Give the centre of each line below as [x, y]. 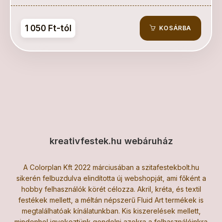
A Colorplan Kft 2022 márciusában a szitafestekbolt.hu [111, 167]
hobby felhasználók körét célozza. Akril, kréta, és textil [111, 189]
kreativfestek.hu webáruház [111, 141]
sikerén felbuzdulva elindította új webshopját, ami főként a [111, 178]
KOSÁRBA [174, 28]
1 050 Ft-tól [48, 28]
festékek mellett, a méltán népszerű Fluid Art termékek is [111, 200]
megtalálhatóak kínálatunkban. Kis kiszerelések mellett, [111, 211]
